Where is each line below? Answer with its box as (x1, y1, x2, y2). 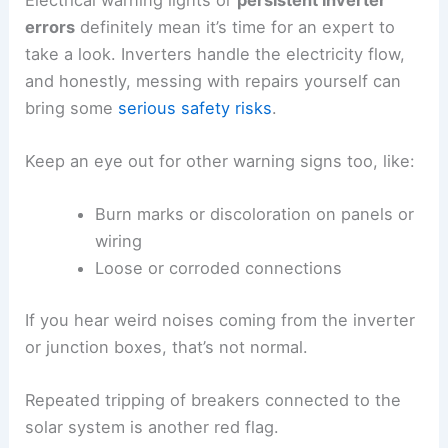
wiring (94, 231, 142, 252)
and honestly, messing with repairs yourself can (25, 70, 402, 91)
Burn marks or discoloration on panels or (94, 204, 414, 225)
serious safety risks (118, 97, 273, 118)
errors (25, 16, 76, 37)
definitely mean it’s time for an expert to (75, 16, 396, 37)
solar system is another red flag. (25, 417, 280, 438)
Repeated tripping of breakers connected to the (25, 390, 402, 411)
